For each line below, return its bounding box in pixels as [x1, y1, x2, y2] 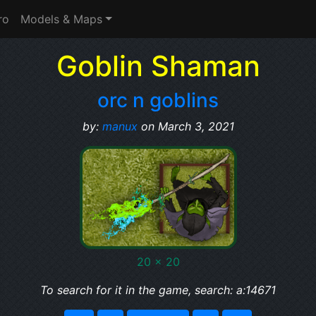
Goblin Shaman [56, 49, 260, 83]
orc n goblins [97, 88, 219, 112]
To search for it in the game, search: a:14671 [40, 283, 276, 297]
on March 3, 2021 [137, 119, 234, 133]
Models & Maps [20, 12, 102, 26]
